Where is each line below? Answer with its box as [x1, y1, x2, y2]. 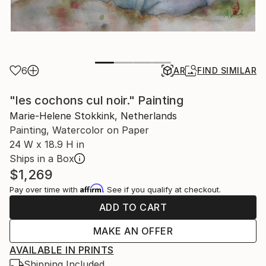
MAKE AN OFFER [93, 224, 173, 237]
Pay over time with [9, 184, 80, 194]
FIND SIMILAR [197, 65, 256, 75]
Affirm [80, 183, 103, 193]
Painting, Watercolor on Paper [9, 123, 149, 136]
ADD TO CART [99, 201, 167, 213]
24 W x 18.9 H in [9, 138, 84, 150]
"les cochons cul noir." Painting [9, 93, 183, 107]
